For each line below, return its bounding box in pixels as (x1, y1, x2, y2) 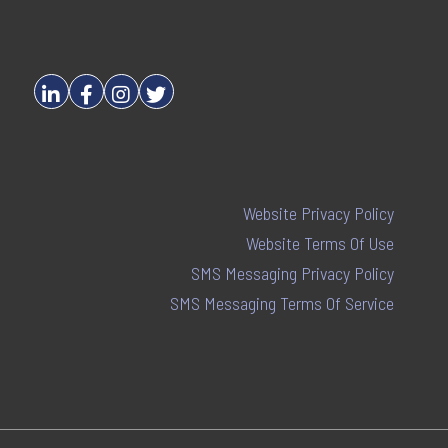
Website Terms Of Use (246, 232, 395, 255)
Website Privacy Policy (243, 202, 395, 225)
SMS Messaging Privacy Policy (191, 262, 395, 285)
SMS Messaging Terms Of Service (170, 292, 395, 315)
